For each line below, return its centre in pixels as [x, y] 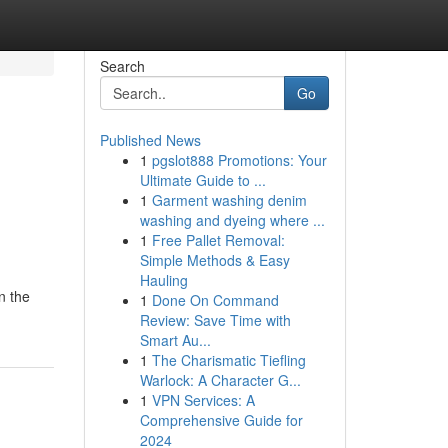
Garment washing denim [229, 200]
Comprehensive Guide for [221, 420]
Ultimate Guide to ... [202, 180]
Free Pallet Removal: [218, 240]
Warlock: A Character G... [220, 380]
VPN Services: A [203, 400]
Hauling [163, 280]
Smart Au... [175, 340]
